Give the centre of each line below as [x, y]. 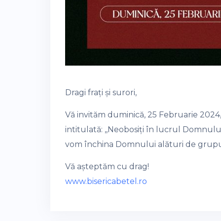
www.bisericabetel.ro [106, 181]
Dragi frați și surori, [101, 92]
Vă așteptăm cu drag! [107, 166]
